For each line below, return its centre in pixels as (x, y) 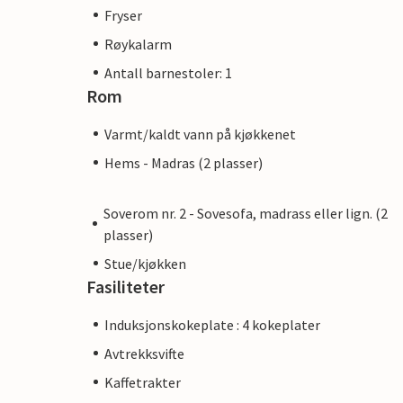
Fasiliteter (125, 286)
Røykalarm (138, 44)
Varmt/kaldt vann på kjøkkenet (200, 134)
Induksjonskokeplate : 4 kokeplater (212, 324)
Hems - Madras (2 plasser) (184, 162)
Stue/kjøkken (145, 263)
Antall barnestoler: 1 (168, 72)
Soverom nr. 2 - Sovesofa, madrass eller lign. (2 (245, 213)
